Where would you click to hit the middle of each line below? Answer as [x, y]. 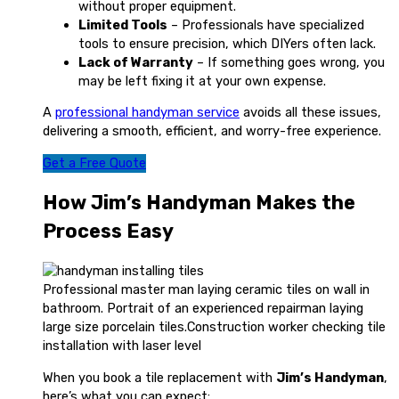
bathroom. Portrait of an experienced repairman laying [203, 309]
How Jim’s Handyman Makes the [199, 203]
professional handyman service [147, 113]
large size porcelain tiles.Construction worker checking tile [214, 327]
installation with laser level [122, 346]
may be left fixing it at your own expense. [202, 81]
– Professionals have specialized [266, 24]
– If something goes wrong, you [289, 62]
